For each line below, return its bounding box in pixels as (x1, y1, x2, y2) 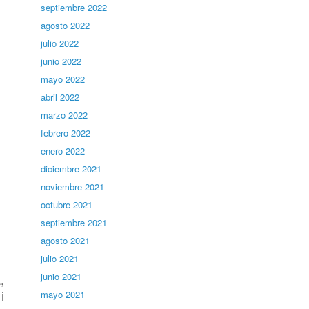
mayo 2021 (41, 288, 86, 301)
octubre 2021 (41, 198, 93, 211)
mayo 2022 (41, 72, 86, 86)
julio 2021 (41, 252, 79, 265)
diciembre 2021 (41, 162, 102, 175)
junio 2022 (41, 54, 82, 68)
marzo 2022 (41, 108, 88, 121)
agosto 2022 (41, 19, 90, 32)
